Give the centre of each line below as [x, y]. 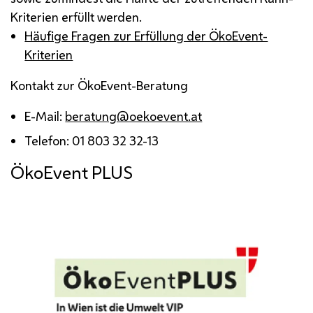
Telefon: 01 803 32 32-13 [92, 141]
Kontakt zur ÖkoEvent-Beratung [99, 86]
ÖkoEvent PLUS [72, 173]
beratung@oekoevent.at [134, 116]
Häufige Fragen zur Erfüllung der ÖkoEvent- [146, 36]
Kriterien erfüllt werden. [76, 17]
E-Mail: [45, 116]
